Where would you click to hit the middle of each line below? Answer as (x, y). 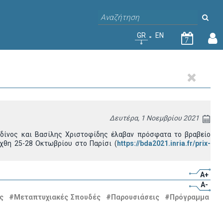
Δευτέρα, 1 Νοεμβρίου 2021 (154, 118)
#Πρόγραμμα (187, 197)
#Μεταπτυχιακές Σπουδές (55, 197)
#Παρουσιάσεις (133, 197)
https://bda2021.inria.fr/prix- (164, 143)
